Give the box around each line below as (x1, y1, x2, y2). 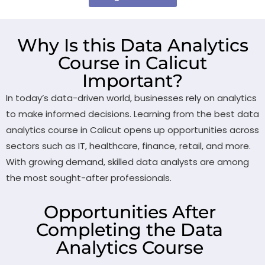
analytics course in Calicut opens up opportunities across (6, 124, 259, 136)
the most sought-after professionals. (6, 172, 172, 184)
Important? (82, 70, 183, 92)
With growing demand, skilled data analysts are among (6, 156, 249, 168)
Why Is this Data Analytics (17, 34, 248, 56)
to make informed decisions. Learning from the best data (6, 108, 259, 120)
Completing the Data (36, 219, 223, 241)
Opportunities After (43, 201, 216, 223)
